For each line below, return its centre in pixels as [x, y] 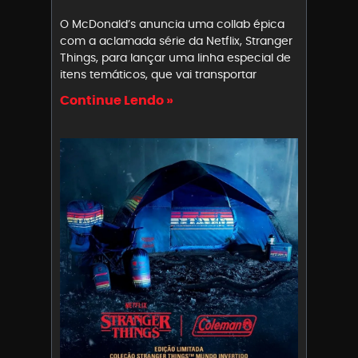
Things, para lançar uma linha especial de [175, 58]
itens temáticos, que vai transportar [158, 75]
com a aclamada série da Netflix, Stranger [176, 41]
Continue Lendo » [117, 101]
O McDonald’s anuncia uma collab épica [172, 24]
